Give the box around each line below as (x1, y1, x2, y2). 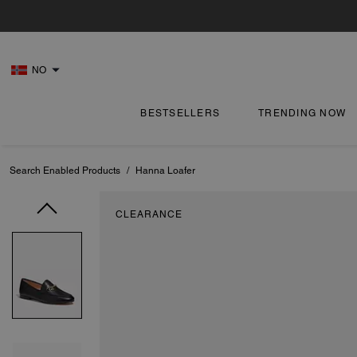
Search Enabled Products (10, 165, 120, 176)
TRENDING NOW (258, 108, 347, 119)
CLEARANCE (116, 209, 182, 220)
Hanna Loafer (135, 165, 195, 176)
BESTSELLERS (140, 108, 221, 119)
